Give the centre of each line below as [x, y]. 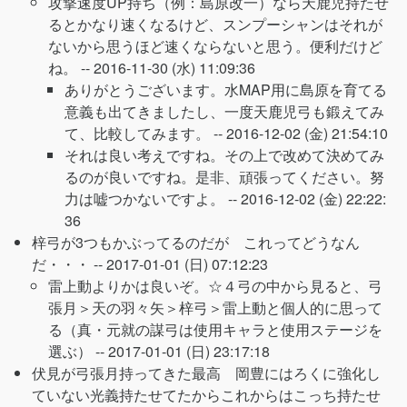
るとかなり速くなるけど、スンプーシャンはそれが [215, 24]
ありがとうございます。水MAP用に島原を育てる [226, 89]
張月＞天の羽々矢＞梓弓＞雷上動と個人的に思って [215, 308]
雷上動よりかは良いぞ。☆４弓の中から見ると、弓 [215, 286]
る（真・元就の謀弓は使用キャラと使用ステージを [215, 329]
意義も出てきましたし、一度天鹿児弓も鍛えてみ [224, 111]
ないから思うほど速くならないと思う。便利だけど [215, 46]
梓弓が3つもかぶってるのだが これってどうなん [196, 242]
